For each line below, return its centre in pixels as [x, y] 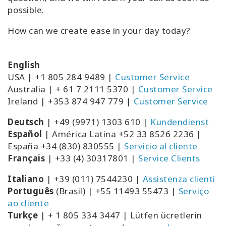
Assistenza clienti [179, 179]
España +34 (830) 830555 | [66, 146]
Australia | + [35, 89]
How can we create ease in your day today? [99, 31]
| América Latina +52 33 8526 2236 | [123, 134]
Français [26, 158]
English [24, 65]
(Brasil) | [73, 191]
